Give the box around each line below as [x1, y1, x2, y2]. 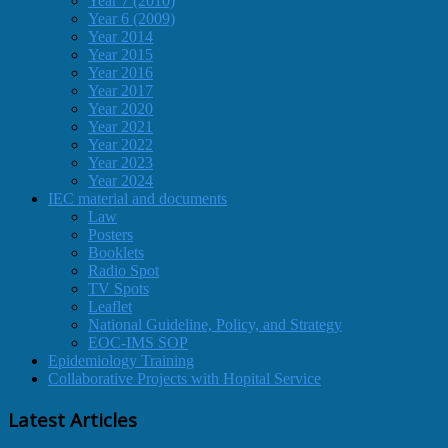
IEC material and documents [48, 189, 227, 207]
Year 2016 [88, 63, 153, 81]
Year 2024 [88, 171, 153, 189]
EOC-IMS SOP [88, 333, 188, 351]
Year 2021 [88, 117, 153, 135]
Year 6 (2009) [88, 9, 175, 27]
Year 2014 [88, 27, 153, 45]
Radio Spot [88, 261, 159, 279]
